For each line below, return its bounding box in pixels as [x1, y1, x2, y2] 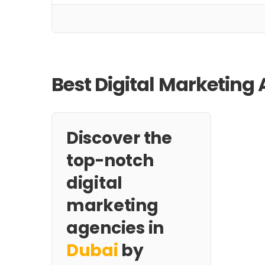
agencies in [66, 216, 164, 240]
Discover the [66, 127, 172, 150]
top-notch [66, 149, 154, 172]
